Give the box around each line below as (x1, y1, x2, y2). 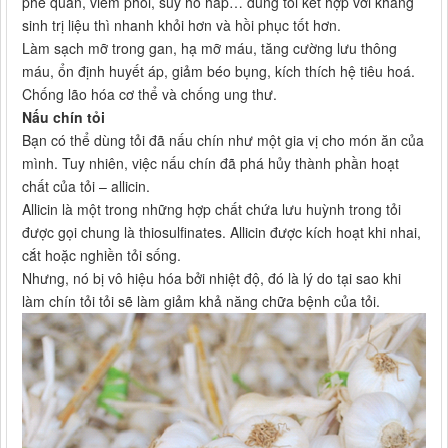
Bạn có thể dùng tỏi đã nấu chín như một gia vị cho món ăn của (22, 130, 424, 151)
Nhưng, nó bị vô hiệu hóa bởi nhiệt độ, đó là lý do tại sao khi (22, 268, 401, 289)
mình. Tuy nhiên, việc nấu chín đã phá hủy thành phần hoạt (22, 153, 399, 174)
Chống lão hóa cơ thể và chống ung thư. (22, 84, 277, 105)
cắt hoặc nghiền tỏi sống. (22, 245, 181, 266)
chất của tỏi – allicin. (22, 176, 150, 197)
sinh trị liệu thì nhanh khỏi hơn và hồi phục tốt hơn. (22, 15, 341, 36)
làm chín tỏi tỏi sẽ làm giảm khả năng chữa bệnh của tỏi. (22, 291, 380, 312)
